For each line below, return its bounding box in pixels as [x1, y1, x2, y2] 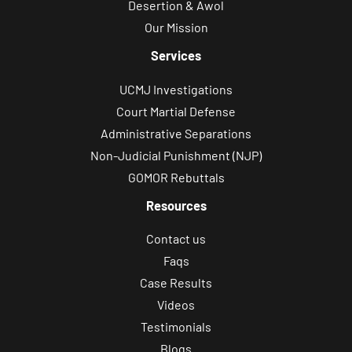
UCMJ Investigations [119, 81, 233, 97]
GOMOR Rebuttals [127, 169, 225, 185]
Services [151, 48, 201, 64]
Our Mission [144, 20, 208, 35]
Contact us [146, 231, 206, 247]
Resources [145, 197, 207, 213]
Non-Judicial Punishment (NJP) [90, 147, 262, 163]
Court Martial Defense [116, 103, 236, 119]
